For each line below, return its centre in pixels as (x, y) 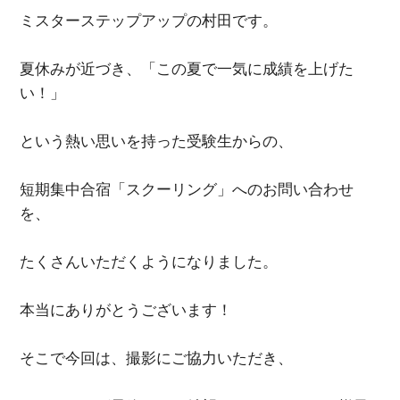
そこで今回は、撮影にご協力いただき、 (157, 358)
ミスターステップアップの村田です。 (149, 21)
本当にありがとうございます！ (126, 310)
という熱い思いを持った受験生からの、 (157, 142)
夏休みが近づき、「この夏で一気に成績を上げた (187, 69)
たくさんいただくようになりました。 (149, 262)
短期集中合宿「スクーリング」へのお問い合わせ (187, 190)
